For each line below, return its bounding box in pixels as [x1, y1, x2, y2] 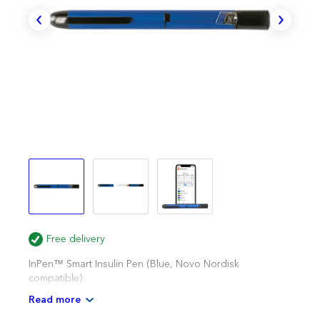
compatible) [29, 270, 82, 287]
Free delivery [46, 231, 105, 248]
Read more [29, 291, 81, 309]
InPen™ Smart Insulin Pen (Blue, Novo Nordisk [29, 256, 239, 273]
